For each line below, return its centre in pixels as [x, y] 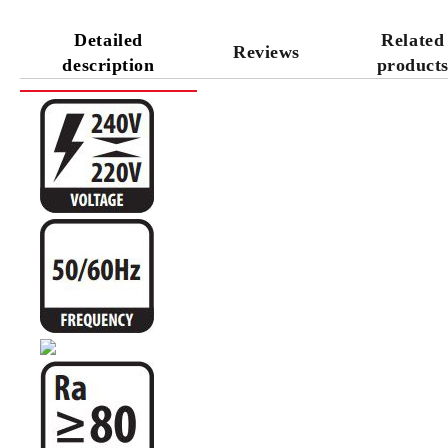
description [108, 64]
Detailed [108, 39]
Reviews [266, 52]
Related [413, 39]
